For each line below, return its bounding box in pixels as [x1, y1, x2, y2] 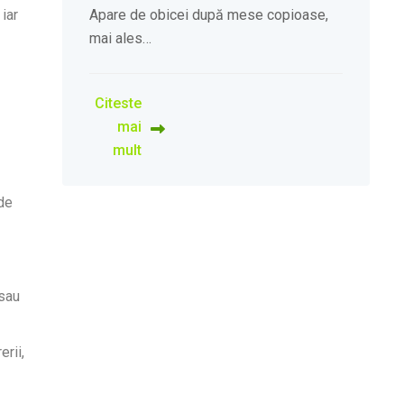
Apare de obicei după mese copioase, [88, 6, 328, 24]
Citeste [95, 95, 142, 113]
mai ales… [88, 30, 151, 48]
